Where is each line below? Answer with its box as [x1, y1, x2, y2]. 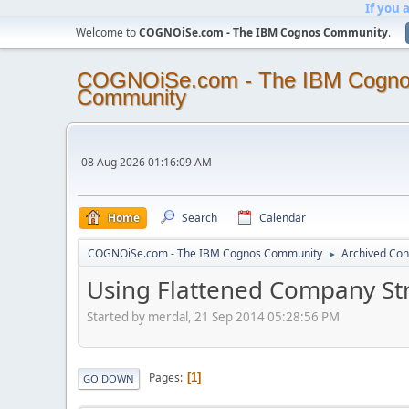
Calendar [259, 210, 306, 225]
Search [182, 210, 217, 225]
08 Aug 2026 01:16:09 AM [81, 154, 212, 170]
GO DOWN [83, 371, 134, 385]
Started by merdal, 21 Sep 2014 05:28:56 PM [87, 308, 340, 325]
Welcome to [76, 25, 139, 40]
